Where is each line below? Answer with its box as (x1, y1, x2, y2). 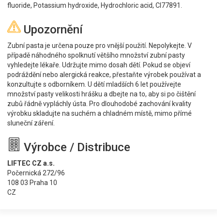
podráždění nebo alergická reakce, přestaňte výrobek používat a (7, 71, 201, 78)
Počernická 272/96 (7, 169, 65, 177)
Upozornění (21, 23, 83, 36)
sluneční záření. (7, 119, 55, 127)
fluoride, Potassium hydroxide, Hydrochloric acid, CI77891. (7, 1, 182, 9)
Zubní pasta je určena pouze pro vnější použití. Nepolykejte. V (7, 42, 192, 49)
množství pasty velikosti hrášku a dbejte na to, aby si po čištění (7, 90, 196, 98)
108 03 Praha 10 (7, 179, 57, 186)
